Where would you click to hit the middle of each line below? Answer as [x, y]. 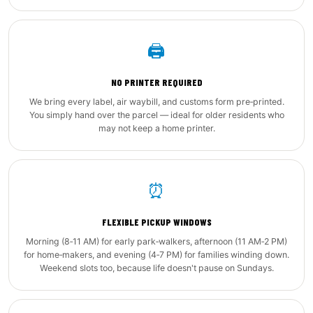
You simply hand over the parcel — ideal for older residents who [156, 115]
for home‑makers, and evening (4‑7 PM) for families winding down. [156, 255]
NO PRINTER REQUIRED [156, 82]
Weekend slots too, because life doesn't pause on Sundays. [156, 268]
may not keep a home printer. [156, 128]
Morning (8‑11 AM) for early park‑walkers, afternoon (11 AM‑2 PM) [156, 241]
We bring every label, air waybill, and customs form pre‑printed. [156, 102]
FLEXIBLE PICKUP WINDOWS [156, 222]
